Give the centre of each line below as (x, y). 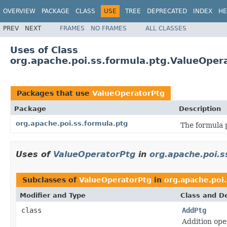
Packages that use (54, 93)
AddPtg (194, 210)
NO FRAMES (109, 28)
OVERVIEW (19, 11)
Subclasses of (51, 180)
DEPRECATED (167, 11)
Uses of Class (44, 50)
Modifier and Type (53, 195)
